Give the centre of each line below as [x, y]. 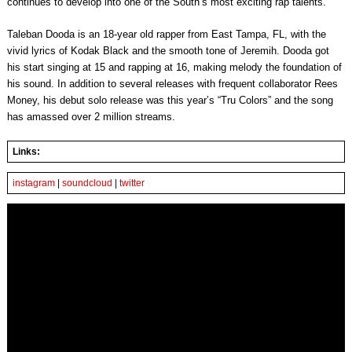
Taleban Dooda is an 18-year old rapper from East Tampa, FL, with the [166, 35]
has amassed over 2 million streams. [91, 117]
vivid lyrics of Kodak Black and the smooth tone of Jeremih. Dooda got [168, 51]
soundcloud [87, 183]
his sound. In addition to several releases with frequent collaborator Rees [172, 84]
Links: [26, 152]
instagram [33, 183]
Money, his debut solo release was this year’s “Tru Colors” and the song [170, 101]
